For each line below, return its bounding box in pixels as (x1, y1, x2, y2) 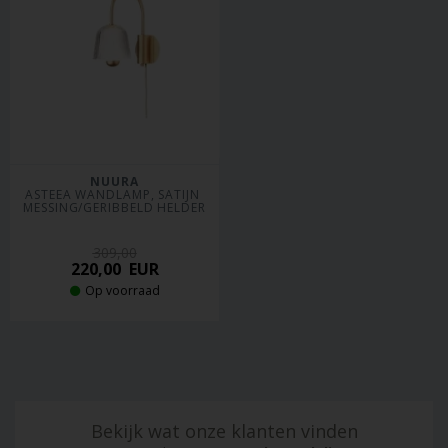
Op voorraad (84, 282, 160, 299)
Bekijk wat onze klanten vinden (90, 419, 358, 443)
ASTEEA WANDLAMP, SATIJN (25, 186, 200, 203)
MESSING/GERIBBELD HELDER (23, 199, 206, 216)
